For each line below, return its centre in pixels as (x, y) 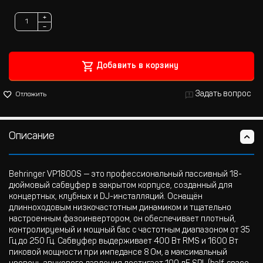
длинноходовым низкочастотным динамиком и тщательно (120, 208)
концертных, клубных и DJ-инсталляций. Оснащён (106, 197)
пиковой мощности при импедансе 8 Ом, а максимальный (118, 253)
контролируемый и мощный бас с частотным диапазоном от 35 (129, 231)
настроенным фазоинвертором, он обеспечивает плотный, (122, 220)
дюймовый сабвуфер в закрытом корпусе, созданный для (121, 186)
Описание (32, 137)
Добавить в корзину (137, 66)
